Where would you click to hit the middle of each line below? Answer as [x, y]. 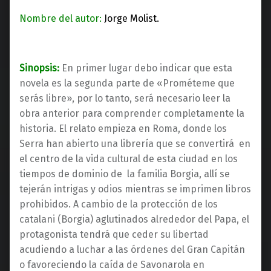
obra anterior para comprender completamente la [132, 113]
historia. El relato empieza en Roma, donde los [123, 128]
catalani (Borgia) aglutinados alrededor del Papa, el [134, 219]
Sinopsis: [41, 68]
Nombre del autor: [62, 18]
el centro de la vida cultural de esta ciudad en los [129, 158]
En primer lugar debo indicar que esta [147, 68]
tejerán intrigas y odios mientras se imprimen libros [135, 189]
